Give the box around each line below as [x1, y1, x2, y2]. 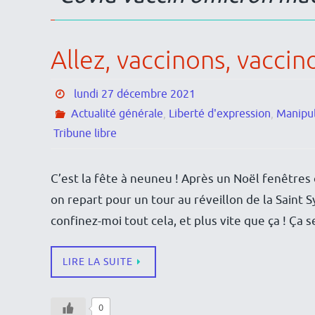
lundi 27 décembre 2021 [73, 87, 195, 102]
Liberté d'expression [168, 107, 271, 122]
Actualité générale [70, 107, 163, 122]
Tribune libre [53, 127, 117, 141]
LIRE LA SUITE [63, 256, 133, 269]
